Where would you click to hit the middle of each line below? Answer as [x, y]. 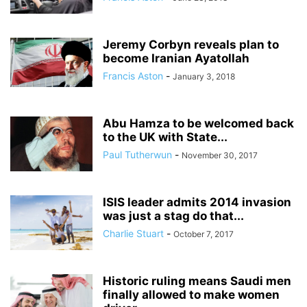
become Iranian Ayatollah [176, 58]
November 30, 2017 [220, 155]
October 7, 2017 [204, 234]
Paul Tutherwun [137, 155]
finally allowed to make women [191, 295]
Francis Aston [133, 76]
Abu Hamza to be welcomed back [198, 123]
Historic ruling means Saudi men [197, 281]
